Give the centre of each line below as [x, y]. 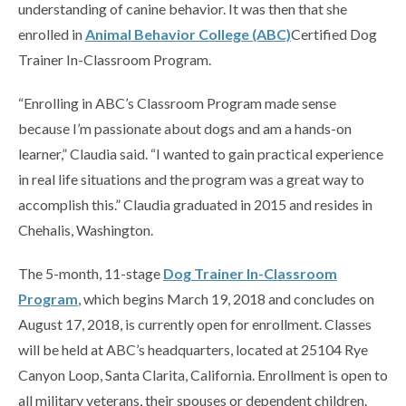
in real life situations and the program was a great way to [191, 179]
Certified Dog [334, 34]
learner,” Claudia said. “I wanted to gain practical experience [201, 154]
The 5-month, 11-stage [91, 274]
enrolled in [52, 34]
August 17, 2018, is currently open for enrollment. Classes [195, 324]
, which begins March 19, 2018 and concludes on [226, 299]
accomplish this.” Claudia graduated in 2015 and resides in [195, 205]
